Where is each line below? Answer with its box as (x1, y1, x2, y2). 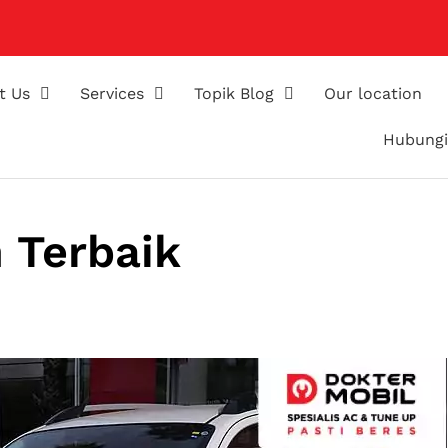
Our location (324, 84, 423, 103)
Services (80, 84, 145, 103)
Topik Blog (194, 84, 275, 103)
